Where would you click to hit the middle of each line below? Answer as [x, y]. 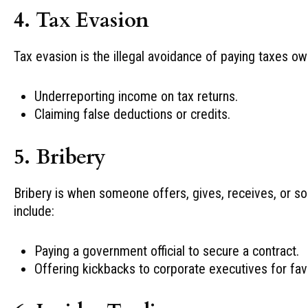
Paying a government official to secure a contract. [167, 251]
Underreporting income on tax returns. [136, 96]
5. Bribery [60, 157]
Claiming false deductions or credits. [132, 114]
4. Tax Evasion [81, 20]
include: [34, 211]
